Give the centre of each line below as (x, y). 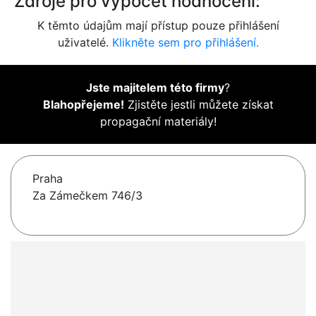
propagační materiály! (158, 122)
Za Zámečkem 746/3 (87, 196)
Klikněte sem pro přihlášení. (185, 43)
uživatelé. (85, 43)
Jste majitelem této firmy (155, 88)
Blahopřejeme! (83, 105)
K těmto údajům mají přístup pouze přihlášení (158, 26)
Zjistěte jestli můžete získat (199, 105)
